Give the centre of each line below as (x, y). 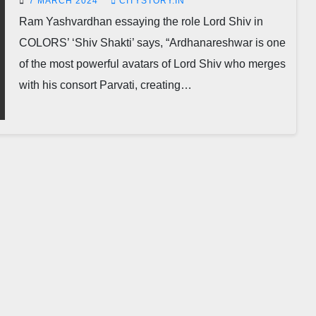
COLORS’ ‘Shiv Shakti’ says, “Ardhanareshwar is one (152, 43)
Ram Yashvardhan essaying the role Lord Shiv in (141, 22)
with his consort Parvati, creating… (105, 85)
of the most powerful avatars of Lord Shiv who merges (152, 64)
